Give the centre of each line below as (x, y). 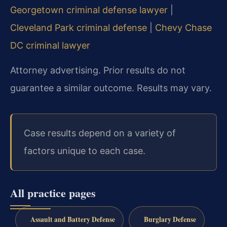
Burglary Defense (170, 220)
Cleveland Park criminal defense (79, 27)
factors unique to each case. (85, 151)
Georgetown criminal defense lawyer (89, 10)
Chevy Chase (183, 27)
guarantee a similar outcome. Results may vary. (111, 88)
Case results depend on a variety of (100, 133)
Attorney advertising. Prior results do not (98, 70)
